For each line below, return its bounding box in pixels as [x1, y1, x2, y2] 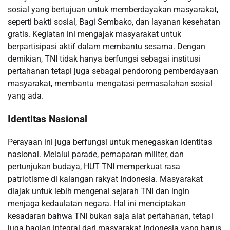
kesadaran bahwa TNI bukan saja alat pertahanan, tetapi [8, 210, 213, 221]
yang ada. [8, 91, 44, 101]
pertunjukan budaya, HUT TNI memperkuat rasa [8, 161, 180, 171]
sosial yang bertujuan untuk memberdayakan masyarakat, [8, 5, 218, 15]
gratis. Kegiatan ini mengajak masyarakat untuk [8, 29, 181, 40]
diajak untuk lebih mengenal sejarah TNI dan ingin [8, 186, 189, 196]
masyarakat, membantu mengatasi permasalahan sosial [8, 79, 213, 89]
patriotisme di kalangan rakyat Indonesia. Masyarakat [8, 174, 203, 184]
